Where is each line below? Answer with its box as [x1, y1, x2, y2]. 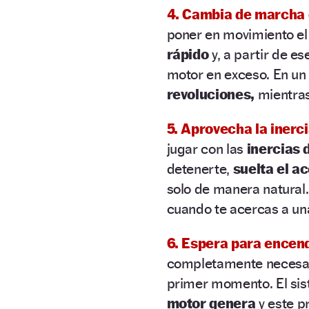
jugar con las [166, 139, 243, 157]
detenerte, [166, 159, 233, 177]
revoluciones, [166, 85, 255, 103]
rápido [166, 45, 212, 63]
